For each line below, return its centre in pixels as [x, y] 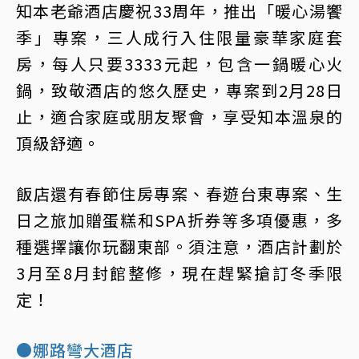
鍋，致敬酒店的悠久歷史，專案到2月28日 [179, 90]
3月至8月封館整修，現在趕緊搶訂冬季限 [179, 273]
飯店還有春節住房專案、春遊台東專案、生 [179, 194]
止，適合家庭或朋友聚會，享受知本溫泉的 [179, 117]
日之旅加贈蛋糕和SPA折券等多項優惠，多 [179, 220]
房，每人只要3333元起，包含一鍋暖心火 [179, 64]
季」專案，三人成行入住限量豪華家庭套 [179, 37]
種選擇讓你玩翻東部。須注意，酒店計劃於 [179, 246]
